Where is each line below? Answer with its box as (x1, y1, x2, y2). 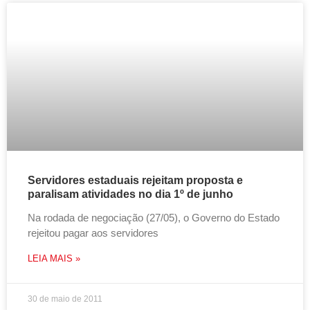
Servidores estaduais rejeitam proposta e (28, 174, 243, 186)
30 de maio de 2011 (28, 294, 102, 304)
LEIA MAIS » (28, 253, 80, 264)
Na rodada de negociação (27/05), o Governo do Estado (28, 212, 280, 224)
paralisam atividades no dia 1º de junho (28, 188, 233, 200)
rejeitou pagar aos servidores (28, 227, 158, 239)
